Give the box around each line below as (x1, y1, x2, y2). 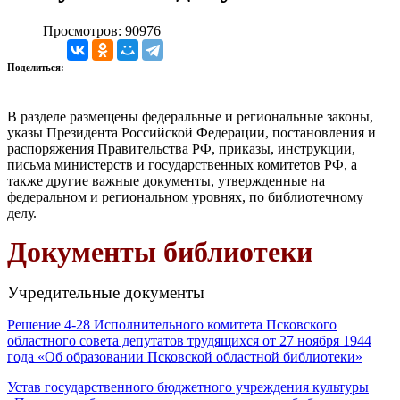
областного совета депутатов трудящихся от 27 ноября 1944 (7, 332, 371, 348)
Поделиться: (7, 61, 67, 72)
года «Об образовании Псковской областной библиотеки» (7, 348, 362, 364)
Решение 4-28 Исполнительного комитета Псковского (7, 316, 337, 332)
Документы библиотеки (7, 235, 312, 268)
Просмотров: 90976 (43, 22, 161, 38)
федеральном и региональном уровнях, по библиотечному (7, 188, 363, 204)
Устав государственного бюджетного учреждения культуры (7, 379, 369, 395)
